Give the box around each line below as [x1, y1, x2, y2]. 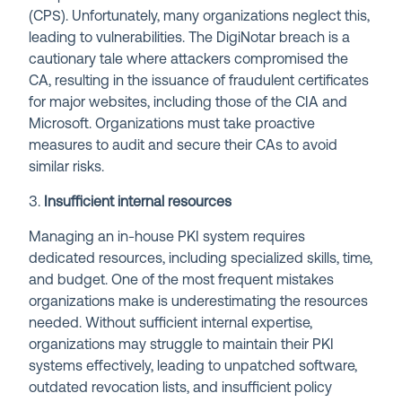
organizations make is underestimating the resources [29, 294, 369, 310]
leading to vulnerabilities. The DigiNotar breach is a [29, 31, 351, 46]
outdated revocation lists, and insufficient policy [29, 380, 333, 396]
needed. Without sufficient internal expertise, [29, 316, 313, 331]
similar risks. [29, 160, 105, 175]
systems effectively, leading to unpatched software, [29, 359, 358, 374]
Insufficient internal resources [40, 195, 236, 210]
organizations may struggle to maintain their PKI [29, 337, 335, 353]
